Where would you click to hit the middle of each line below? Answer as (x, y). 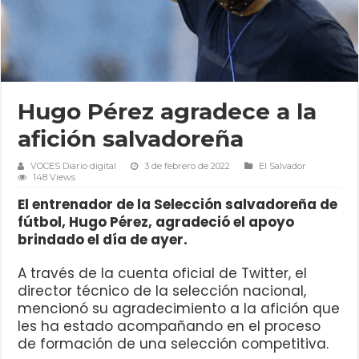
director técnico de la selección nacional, (162, 291)
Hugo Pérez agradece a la (167, 112)
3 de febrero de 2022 (188, 166)
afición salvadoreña (131, 139)
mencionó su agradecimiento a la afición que (179, 309)
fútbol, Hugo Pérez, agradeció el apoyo (156, 222)
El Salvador (283, 166)
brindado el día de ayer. (103, 240)
